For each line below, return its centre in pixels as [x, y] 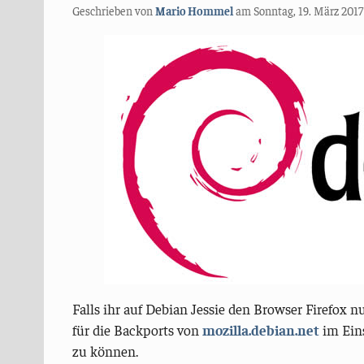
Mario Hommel [194, 10]
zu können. [105, 351]
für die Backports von [137, 330]
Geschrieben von [113, 10]
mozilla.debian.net [260, 330]
